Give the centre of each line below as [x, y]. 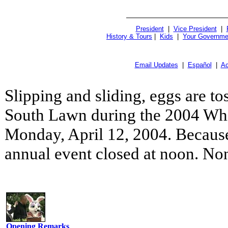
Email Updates [156, 65]
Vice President [195, 29]
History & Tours [129, 36]
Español [199, 65]
